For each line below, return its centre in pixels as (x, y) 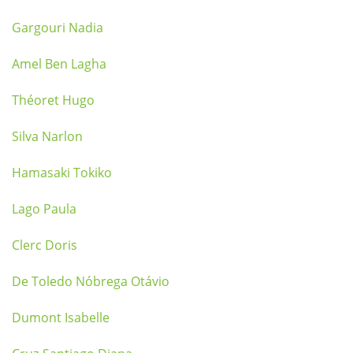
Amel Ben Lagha (59, 64)
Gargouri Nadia (58, 28)
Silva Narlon (47, 136)
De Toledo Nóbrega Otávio (91, 281)
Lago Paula (44, 209)
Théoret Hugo (53, 100)
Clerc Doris (45, 245)
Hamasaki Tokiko (62, 173)
